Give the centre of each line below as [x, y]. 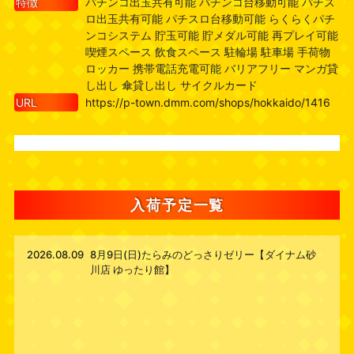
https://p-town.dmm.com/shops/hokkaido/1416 [207, 103]
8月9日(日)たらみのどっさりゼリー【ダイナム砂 [203, 255]
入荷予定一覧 [178, 205]
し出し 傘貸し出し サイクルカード [171, 85]
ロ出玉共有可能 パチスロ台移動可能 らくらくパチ [210, 19]
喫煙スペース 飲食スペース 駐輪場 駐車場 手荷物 [207, 52]
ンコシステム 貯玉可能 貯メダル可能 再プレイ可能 [211, 36]
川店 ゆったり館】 [133, 270]
